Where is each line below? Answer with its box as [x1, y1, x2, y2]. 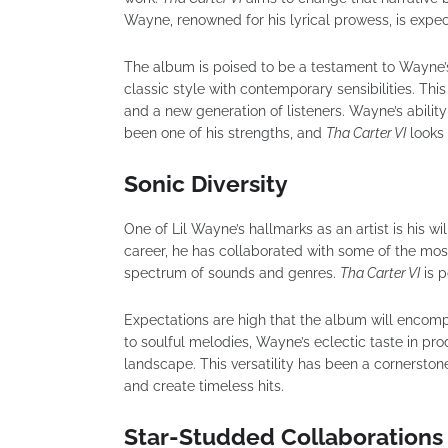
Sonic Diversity [124, 170, 288, 197]
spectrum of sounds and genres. [124, 265, 340, 281]
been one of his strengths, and [124, 125, 326, 141]
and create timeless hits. [124, 378, 284, 394]
